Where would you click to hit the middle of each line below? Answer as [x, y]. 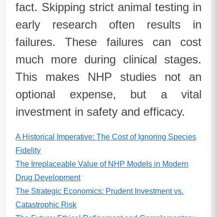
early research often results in [108, 24]
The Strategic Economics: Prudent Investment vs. [100, 191]
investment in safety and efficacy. [100, 112]
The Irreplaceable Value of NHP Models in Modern [102, 164]
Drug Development [48, 178]
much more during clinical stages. [108, 59]
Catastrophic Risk [46, 205]
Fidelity [28, 150]
